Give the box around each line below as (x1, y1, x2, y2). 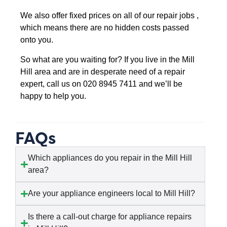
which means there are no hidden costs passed (20, 23, 190, 32)
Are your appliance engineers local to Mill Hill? (27, 189, 195, 198)
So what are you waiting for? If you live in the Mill (20, 55, 195, 64)
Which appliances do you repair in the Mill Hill (27, 154, 192, 163)
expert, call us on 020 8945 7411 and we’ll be (20, 79, 183, 88)
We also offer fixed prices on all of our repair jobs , (20, 11, 199, 20)
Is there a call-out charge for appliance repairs (27, 212, 192, 221)
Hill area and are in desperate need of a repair (20, 67, 185, 76)
